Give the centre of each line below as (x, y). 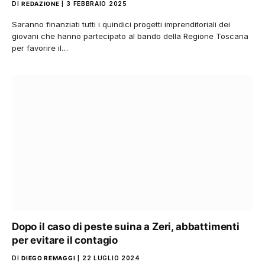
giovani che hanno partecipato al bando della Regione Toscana (130, 36)
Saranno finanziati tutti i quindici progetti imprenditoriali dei (121, 24)
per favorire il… (40, 48)
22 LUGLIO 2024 (111, 258)
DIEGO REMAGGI (49, 258)
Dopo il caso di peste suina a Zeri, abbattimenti (126, 227)
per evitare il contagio (65, 240)
